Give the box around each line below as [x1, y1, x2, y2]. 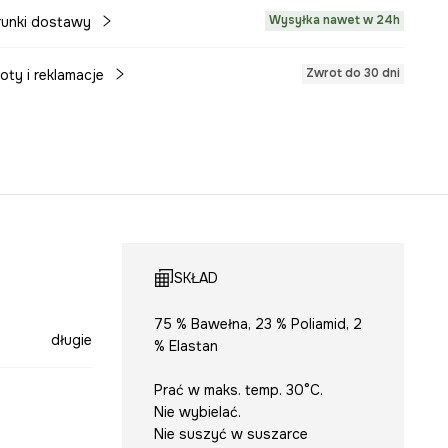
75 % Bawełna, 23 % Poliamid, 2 [153, 315, 362, 333]
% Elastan [153, 337, 218, 355]
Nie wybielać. [153, 403, 241, 421]
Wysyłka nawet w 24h [269, 12, 401, 28]
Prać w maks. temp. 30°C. [153, 381, 323, 399]
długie [50, 331, 92, 349]
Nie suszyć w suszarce [153, 425, 308, 443]
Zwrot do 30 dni [306, 65, 401, 81]
